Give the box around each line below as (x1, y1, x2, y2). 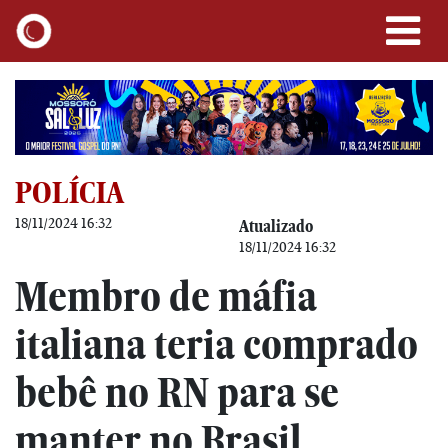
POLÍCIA (15, 174, 125, 210)
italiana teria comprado (15, 319, 418, 369)
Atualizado (239, 215, 313, 236)
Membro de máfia (15, 271, 317, 321)
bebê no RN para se (15, 367, 339, 417)
